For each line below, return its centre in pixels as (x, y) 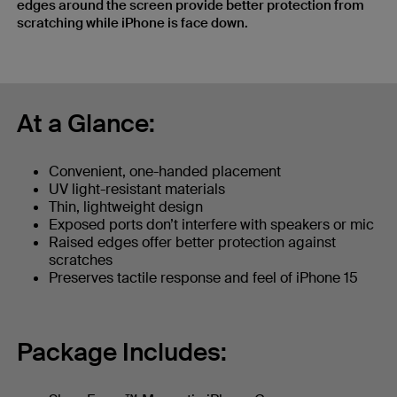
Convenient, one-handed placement (167, 172)
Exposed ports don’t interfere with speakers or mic (213, 225)
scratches (82, 261)
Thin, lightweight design (128, 207)
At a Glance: (86, 124)
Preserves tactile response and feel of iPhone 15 (205, 278)
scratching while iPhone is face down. (134, 23)
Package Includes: (122, 353)
